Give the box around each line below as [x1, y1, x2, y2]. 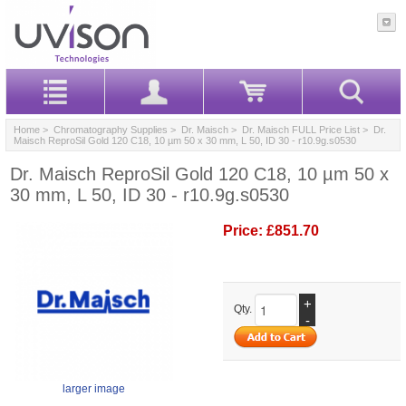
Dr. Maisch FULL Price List [242, 123, 360, 135]
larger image [63, 382, 125, 395]
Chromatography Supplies [53, 123, 168, 135]
